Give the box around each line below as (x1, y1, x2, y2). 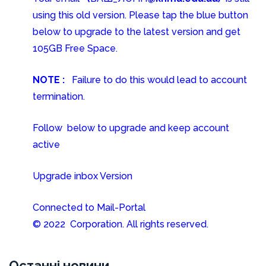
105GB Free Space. (33, 43, 118, 54)
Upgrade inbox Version (33, 170, 132, 182)
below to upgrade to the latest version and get (33, 26, 240, 37)
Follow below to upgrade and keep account (33, 122, 229, 134)
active (33, 139, 60, 150)
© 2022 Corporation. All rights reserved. (33, 218, 208, 230)
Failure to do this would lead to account (69, 74, 247, 85)
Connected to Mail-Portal (33, 202, 145, 213)
